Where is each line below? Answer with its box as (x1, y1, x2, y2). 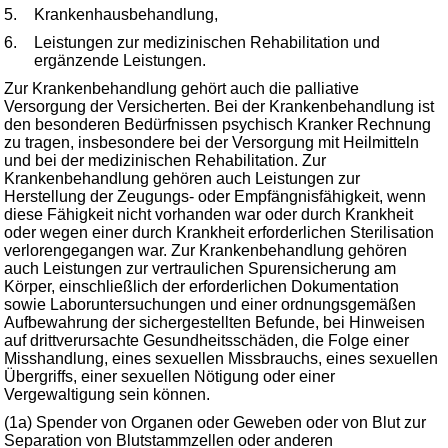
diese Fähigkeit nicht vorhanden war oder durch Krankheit (4, 206, 413, 223)
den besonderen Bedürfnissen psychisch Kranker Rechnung (4, 116, 431, 133)
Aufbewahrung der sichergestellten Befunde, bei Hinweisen (4, 314, 425, 331)
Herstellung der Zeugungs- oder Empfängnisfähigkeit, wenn (4, 188, 426, 205)
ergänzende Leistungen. (34, 52, 206, 69)
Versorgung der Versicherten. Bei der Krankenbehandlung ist (4, 98, 434, 115)
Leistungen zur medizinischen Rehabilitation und (34, 34, 380, 51)
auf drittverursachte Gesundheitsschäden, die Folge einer (4, 332, 409, 349)
